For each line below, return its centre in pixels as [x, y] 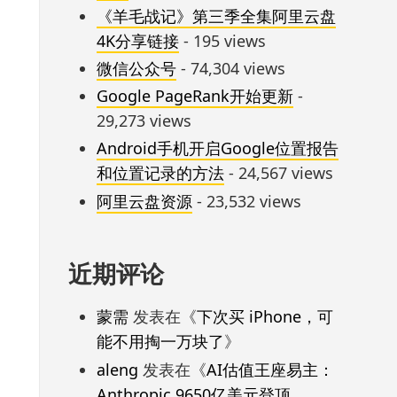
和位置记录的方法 [160, 173]
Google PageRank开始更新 [195, 96]
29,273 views [144, 121]
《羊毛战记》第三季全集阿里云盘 [216, 16]
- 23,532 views [246, 201]
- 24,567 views [278, 173]
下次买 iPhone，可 [265, 317]
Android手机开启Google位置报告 [217, 148]
